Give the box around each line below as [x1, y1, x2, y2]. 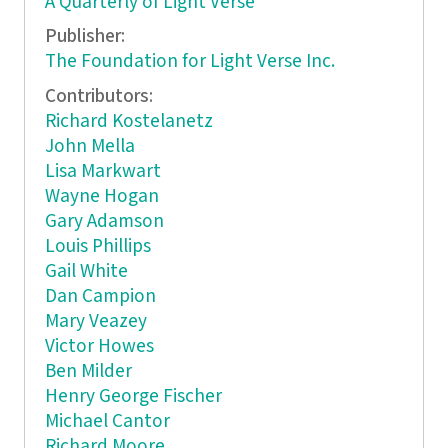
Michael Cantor [44, 408, 170, 434]
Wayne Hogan [44, 183, 159, 209]
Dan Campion [44, 283, 156, 309]
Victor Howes [44, 333, 154, 359]
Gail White [44, 258, 128, 284]
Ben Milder [44, 358, 132, 384]
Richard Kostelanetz [44, 108, 213, 134]
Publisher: [44, 24, 129, 50]
